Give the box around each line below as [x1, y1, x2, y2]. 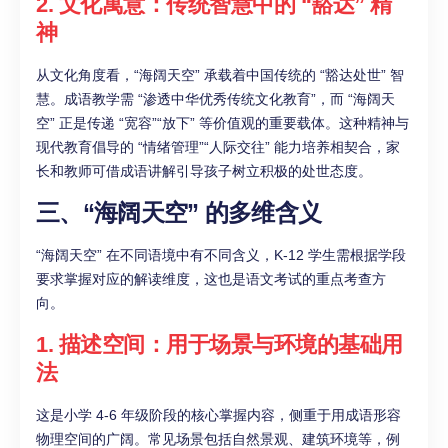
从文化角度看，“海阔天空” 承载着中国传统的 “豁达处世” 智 [36, 66, 404, 83]
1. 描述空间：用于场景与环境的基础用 [36, 331, 403, 357]
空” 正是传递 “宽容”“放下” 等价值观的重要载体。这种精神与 [36, 114, 409, 131]
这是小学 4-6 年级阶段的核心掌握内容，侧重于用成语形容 [36, 406, 401, 423]
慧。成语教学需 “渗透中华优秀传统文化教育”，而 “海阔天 [36, 90, 395, 107]
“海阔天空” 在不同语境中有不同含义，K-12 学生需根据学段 [36, 246, 406, 263]
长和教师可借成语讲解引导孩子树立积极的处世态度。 [36, 162, 372, 179]
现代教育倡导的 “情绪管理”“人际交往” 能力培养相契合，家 [36, 138, 400, 155]
